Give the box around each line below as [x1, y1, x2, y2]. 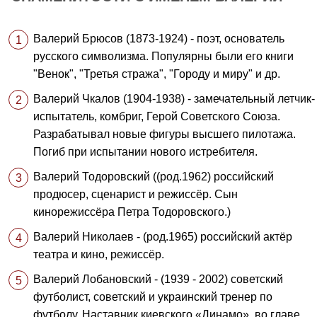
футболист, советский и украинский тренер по [33, 291, 272, 303]
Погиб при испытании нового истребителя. [33, 146, 258, 158]
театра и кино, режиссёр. [33, 248, 164, 260]
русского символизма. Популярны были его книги [33, 50, 294, 62]
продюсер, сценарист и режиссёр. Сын [33, 188, 238, 200]
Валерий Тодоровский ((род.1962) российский [33, 171, 274, 183]
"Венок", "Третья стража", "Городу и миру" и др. [33, 68, 280, 80]
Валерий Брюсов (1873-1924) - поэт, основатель [33, 33, 284, 45]
